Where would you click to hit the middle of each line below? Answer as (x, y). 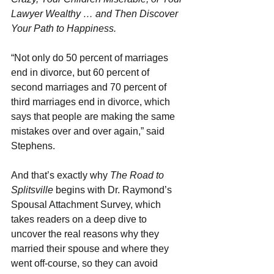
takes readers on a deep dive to (80, 219)
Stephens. (35, 146)
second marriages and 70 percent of (90, 87)
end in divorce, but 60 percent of (81, 72)
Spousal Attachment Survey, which (87, 204)
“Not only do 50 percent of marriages (91, 57)
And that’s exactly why (61, 175)
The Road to (138, 175)
